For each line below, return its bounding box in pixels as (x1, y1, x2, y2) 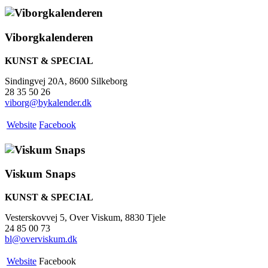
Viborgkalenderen (5, 31, 93, 44)
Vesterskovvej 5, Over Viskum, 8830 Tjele (5, 212, 166, 223)
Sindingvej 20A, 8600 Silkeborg (5, 75, 127, 86)
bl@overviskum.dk (5, 234, 77, 245)
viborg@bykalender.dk (5, 97, 92, 108)
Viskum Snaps (5, 167, 75, 181)
